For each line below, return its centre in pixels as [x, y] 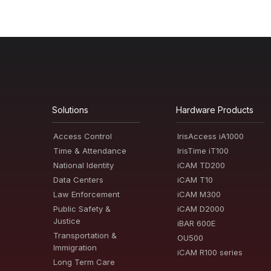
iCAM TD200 [201, 165]
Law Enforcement [87, 194]
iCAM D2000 [201, 209]
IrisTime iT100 [203, 151]
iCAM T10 [195, 180]
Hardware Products [215, 110]
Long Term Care [84, 262]
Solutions [70, 110]
